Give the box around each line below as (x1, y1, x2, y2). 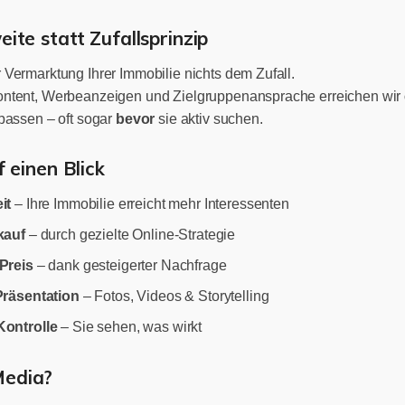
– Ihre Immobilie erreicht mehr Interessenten (11, 195, 289, 212)
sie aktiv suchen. (155, 110, 263, 127)
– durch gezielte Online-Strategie (24, 226, 236, 242)
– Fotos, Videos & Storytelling (79, 287, 269, 304)
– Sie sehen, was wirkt (57, 318, 202, 334)
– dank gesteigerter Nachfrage (33, 257, 227, 273)
